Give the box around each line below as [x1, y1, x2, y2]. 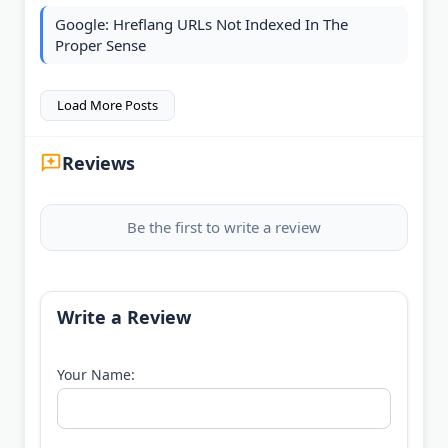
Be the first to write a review [127, 217, 321, 238]
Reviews [62, 151, 135, 176]
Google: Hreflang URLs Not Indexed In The [55, 14, 348, 35]
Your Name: [57, 365, 135, 385]
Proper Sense [55, 35, 146, 56]
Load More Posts [57, 96, 158, 115]
